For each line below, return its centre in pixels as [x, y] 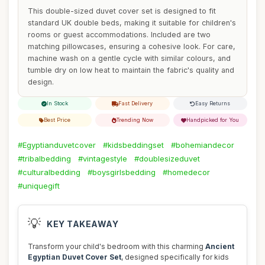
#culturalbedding [49, 172]
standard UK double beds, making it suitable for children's [132, 23]
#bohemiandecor [203, 145]
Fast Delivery [136, 103]
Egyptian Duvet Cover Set [75, 257]
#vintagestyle [103, 159]
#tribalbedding [44, 159]
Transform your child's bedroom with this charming [117, 246]
